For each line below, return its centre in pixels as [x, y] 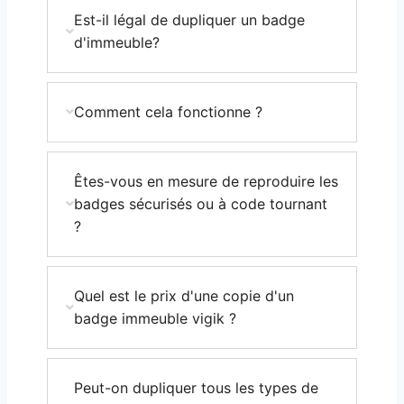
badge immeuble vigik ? [155, 318]
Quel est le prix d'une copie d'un [184, 295]
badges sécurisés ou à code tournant [201, 203]
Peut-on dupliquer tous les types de [196, 387]
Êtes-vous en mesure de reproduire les [206, 181]
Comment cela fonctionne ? [168, 111]
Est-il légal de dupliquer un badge [189, 19]
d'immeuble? [117, 42]
